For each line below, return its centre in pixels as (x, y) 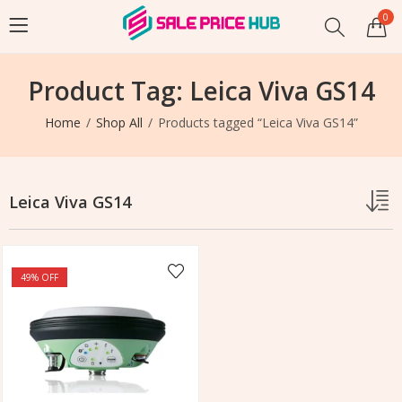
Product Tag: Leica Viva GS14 (201, 91)
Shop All (119, 122)
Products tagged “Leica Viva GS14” (258, 122)
